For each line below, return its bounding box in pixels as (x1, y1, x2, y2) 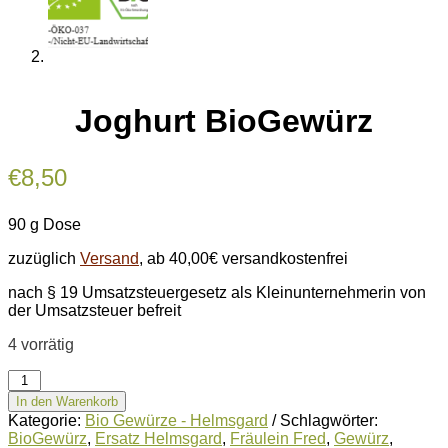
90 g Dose (8, 216, 81, 234)
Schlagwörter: (280, 412, 378, 430)
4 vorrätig (8, 336, 74, 354)
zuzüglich (8, 250, 80, 268)
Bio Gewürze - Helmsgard (85, 412, 268, 430)
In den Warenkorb (16, 394, 118, 410)
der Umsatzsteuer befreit (8, 302, 181, 320)
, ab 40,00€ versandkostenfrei (139, 250, 348, 268)
